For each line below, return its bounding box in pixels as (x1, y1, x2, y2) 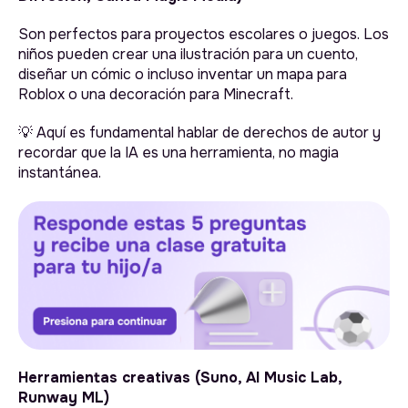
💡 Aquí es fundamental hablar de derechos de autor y (18, 123, 381, 143)
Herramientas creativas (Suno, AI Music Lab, (18, 368, 342, 388)
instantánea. (18, 163, 101, 183)
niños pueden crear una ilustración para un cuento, (18, 45, 358, 65)
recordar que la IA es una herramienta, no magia (18, 143, 339, 163)
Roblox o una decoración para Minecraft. (18, 85, 293, 105)
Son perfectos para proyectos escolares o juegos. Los (18, 25, 389, 45)
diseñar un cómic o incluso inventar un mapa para (18, 65, 347, 85)
